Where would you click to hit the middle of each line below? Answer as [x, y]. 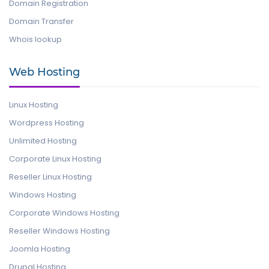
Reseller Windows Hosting [59, 231]
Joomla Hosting [40, 249]
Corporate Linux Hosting [55, 159]
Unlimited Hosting [43, 141]
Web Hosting [44, 72]
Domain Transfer [41, 21]
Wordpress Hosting [47, 123]
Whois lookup [35, 39]
